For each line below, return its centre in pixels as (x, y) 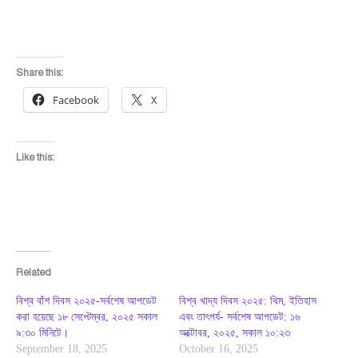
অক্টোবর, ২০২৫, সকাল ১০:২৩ (235, 332)
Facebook (76, 99)
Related (34, 272)
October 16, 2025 (219, 348)
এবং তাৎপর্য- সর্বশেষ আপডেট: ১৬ (240, 316)
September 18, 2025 (62, 348)
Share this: (40, 72)
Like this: (35, 158)
